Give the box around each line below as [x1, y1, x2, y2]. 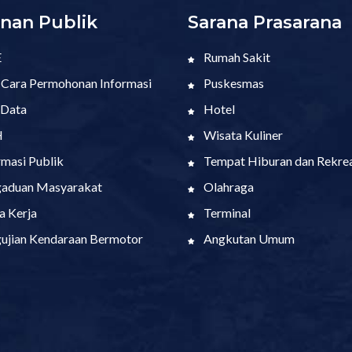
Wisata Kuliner [201, 126, 283, 142]
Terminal [201, 204, 251, 220]
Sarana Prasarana [188, 11, 342, 33]
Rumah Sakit [201, 49, 270, 64]
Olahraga [201, 178, 254, 194]
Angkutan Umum [201, 230, 295, 246]
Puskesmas [201, 75, 264, 90]
